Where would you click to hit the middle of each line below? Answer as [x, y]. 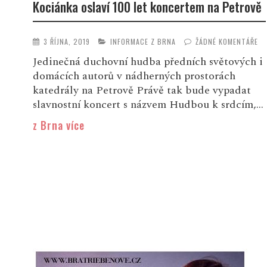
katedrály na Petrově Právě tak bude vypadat [142, 91]
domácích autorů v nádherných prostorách [134, 76]
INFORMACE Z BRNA [143, 42]
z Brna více [58, 125]
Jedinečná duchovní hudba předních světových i [148, 62]
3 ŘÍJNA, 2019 [66, 42]
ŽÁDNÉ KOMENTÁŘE [226, 42]
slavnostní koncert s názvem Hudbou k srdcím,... [148, 105]
